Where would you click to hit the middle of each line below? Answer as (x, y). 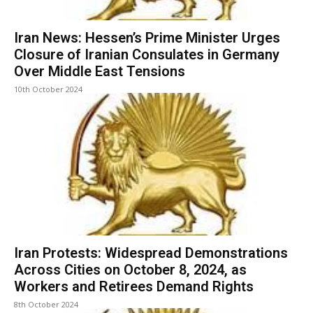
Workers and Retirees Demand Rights (134, 287)
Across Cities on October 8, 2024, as (130, 270)
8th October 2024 (46, 305)
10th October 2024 (48, 89)
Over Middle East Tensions (100, 72)
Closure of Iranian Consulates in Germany (147, 55)
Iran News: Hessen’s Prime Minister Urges (147, 38)
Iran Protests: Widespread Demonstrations (151, 253)
